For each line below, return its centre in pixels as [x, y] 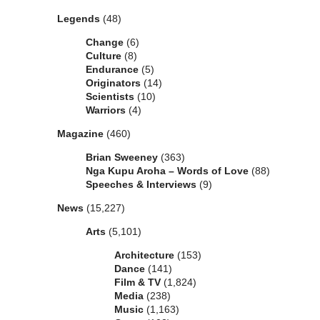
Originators [113, 83]
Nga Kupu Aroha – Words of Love [167, 171]
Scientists [110, 97]
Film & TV [137, 282]
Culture [104, 56]
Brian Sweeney [122, 157]
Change [105, 42]
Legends [79, 19]
